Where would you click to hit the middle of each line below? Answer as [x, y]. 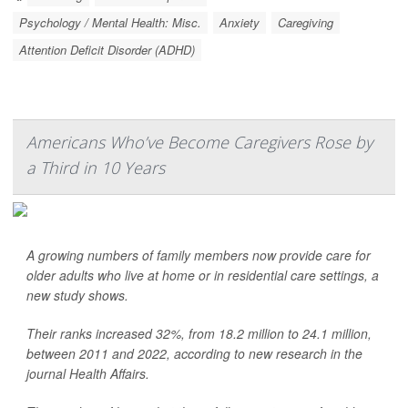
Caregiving [306, 22]
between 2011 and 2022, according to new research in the [194, 353]
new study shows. [77, 295]
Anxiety [240, 22]
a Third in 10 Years [96, 168]
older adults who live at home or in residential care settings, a [203, 275]
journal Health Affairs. [88, 373]
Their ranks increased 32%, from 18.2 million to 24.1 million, [199, 333]
